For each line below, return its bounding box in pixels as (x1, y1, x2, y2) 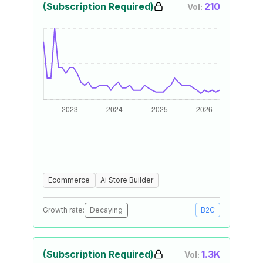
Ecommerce (48, 176, 90, 184)
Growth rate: (43, 205, 85, 214)
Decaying (90, 205, 123, 214)
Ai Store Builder (100, 176, 153, 184)
